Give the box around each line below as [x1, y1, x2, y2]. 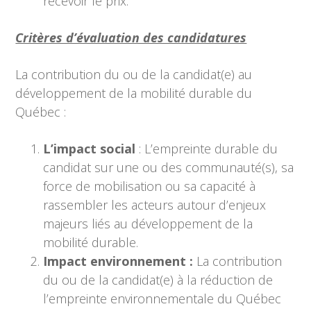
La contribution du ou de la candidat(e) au [15, 66, 253, 83]
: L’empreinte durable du [135, 140, 278, 157]
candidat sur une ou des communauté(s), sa [43, 159, 294, 176]
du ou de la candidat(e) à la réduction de [43, 271, 274, 288]
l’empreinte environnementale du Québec [43, 290, 282, 307]
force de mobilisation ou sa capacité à [43, 178, 256, 194]
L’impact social [43, 140, 136, 157]
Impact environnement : [43, 253, 197, 269]
